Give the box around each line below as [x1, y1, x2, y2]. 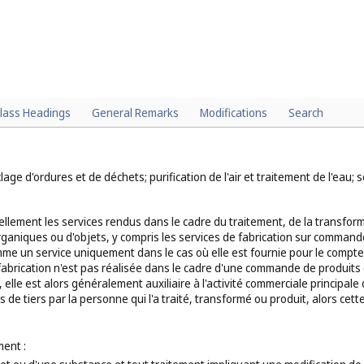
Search [288, 105, 323, 120]
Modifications [200, 105, 267, 120]
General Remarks [92, 105, 179, 120]
